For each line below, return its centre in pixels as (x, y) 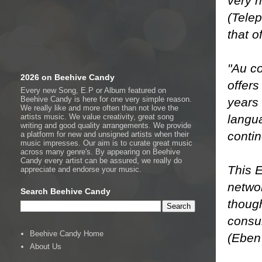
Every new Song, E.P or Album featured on (93, 90)
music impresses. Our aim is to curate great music (106, 143)
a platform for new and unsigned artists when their (105, 134)
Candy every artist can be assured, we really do (101, 161)
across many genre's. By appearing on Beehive (100, 152)
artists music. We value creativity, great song (97, 117)
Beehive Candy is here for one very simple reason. (106, 99)
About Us (46, 246)
